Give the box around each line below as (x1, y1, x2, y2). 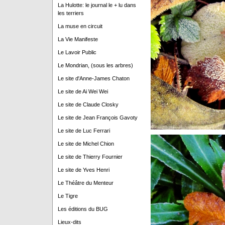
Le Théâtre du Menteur (57, 180, 114, 186)
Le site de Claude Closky (57, 101, 119, 108)
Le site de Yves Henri (57, 167, 109, 173)
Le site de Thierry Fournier (57, 154, 123, 160)
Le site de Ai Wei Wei (57, 88, 108, 95)
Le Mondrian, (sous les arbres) (57, 62, 133, 69)
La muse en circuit (57, 23, 102, 30)
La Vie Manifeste (57, 36, 98, 43)
